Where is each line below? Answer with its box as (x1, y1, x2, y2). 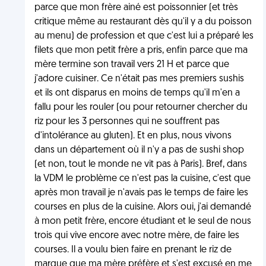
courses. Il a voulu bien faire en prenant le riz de (34, 245, 232, 255)
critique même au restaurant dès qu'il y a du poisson (34, 17, 252, 27)
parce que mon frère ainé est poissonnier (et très (34, 3, 238, 12)
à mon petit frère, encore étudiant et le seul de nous (34, 217, 251, 226)
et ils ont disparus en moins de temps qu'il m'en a (34, 88, 240, 98)
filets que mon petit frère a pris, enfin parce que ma (34, 46, 248, 55)
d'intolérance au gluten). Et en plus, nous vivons (34, 131, 232, 141)
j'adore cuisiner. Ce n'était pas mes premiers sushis (34, 74, 244, 84)
